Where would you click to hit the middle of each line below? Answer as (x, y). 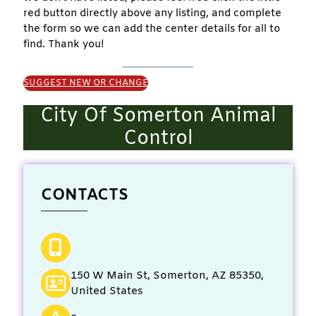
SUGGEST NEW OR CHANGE (86, 83)
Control (158, 139)
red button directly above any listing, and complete (152, 13)
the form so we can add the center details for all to (152, 29)
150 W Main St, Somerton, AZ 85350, (167, 275)
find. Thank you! (64, 44)
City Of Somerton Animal (158, 116)
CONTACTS (85, 195)
